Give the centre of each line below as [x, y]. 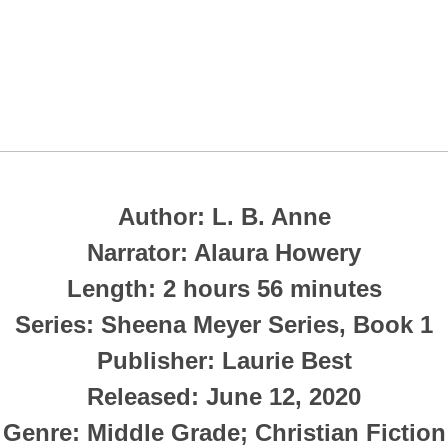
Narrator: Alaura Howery [224, 252]
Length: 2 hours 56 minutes [224, 288]
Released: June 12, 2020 [224, 396]
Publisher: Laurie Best [224, 360]
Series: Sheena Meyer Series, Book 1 [224, 324]
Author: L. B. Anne [224, 216]
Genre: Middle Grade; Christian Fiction [224, 432]
